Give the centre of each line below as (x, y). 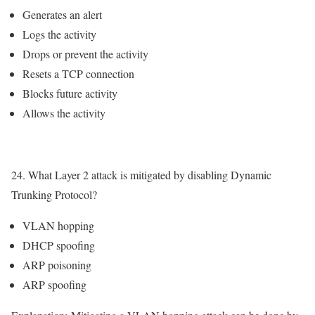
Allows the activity (64, 113)
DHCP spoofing (59, 245)
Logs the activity (59, 34)
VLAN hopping (58, 226)
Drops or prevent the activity (85, 54)
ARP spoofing (54, 285)
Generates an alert (62, 15)
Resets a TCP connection (78, 74)
